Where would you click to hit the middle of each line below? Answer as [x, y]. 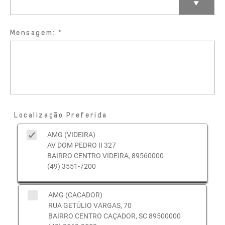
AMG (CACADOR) [75, 195]
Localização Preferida [61, 115]
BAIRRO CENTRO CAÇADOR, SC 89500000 [114, 216]
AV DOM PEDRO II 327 [81, 145]
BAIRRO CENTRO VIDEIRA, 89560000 [105, 155]
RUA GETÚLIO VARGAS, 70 [90, 206]
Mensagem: [33, 32]
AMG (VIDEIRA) [71, 134]
